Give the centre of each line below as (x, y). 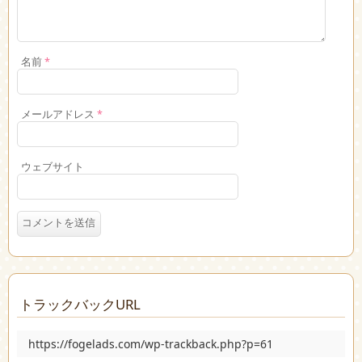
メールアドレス (59, 114)
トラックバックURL (80, 304)
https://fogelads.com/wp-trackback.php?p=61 (151, 344)
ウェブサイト (53, 166)
